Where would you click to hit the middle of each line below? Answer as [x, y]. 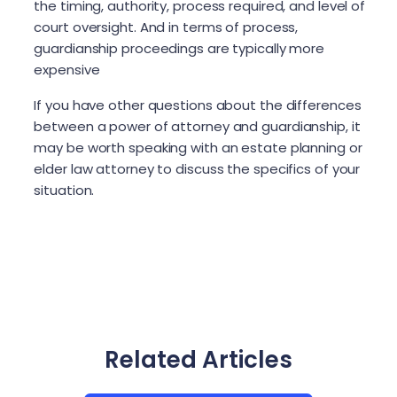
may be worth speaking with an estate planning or [198, 147]
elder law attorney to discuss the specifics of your [197, 168]
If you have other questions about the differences [198, 105]
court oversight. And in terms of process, [166, 27]
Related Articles [198, 359]
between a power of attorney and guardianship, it [197, 126]
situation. [64, 190]
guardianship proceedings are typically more [179, 48]
